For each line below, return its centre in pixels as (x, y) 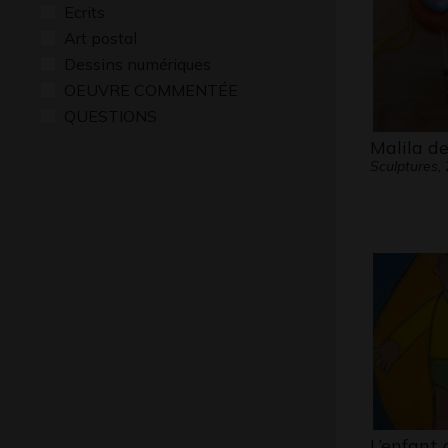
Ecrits (84, 12)
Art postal (100, 38)
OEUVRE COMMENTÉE (151, 90)
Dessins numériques (137, 64)
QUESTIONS (110, 116)
